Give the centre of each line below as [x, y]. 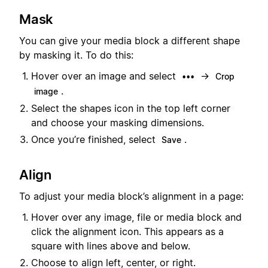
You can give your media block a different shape [130, 41]
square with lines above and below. [111, 246]
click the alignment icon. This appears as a [127, 231]
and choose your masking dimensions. [118, 122]
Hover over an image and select [105, 76]
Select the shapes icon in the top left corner [131, 108]
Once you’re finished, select [95, 139]
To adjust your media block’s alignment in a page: [131, 197]
